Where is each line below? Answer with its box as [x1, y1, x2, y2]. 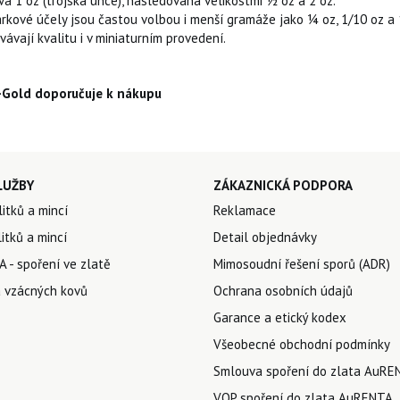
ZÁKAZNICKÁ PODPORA [213, 176, 353, 194]
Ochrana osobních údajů [213, 281, 353, 299]
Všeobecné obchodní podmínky [213, 335, 390, 353]
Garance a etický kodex [213, 308, 346, 326]
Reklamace [213, 201, 276, 219]
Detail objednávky [213, 228, 317, 246]
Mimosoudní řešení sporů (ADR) [213, 254, 390, 272]
